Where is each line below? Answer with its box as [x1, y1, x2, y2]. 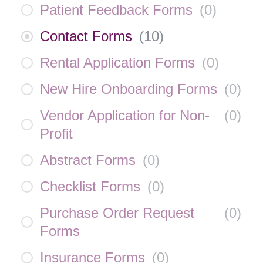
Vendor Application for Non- [40, 107, 210, 123]
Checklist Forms [40, 178, 140, 194]
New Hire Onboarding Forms [40, 81, 217, 97]
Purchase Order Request [40, 205, 194, 221]
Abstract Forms [40, 152, 136, 168]
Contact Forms [40, 28, 132, 44]
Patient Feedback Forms [40, 2, 193, 18]
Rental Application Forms [40, 55, 195, 70]
